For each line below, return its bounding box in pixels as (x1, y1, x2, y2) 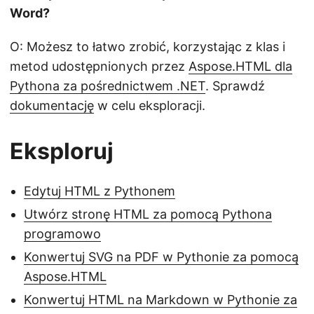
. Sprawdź (205, 78, 265, 94)
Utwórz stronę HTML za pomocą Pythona (24, 207, 272, 222)
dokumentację (10, 98, 94, 114)
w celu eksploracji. (94, 98, 205, 114)
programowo (24, 226, 101, 242)
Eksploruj (10, 137, 114, 165)
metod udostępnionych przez (10, 59, 189, 74)
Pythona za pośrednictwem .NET (10, 78, 205, 94)
